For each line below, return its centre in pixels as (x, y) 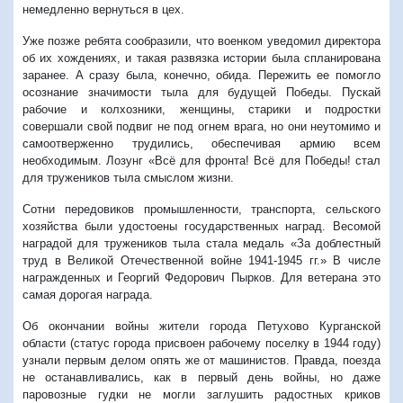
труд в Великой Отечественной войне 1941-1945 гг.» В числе (201, 261)
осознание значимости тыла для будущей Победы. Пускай (201, 93)
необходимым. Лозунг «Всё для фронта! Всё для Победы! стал (201, 161)
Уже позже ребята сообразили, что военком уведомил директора (201, 41)
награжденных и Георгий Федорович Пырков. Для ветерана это (201, 278)
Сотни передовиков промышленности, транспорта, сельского (201, 210)
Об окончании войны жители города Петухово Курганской (201, 327)
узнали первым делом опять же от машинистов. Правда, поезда (201, 361)
